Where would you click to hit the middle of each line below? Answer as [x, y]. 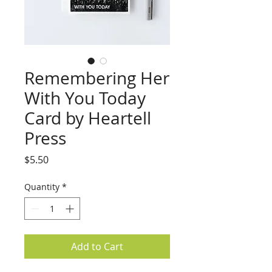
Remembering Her [97, 78]
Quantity [42, 186]
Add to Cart [97, 246]
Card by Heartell [88, 118]
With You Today [85, 98]
